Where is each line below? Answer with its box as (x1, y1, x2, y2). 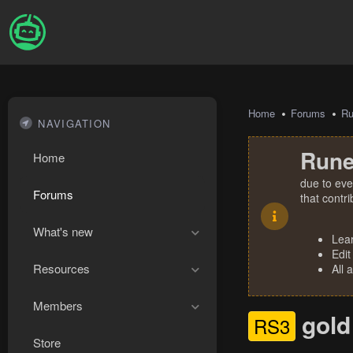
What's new (33, 223, 93, 240)
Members (33, 297, 83, 314)
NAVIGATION (38, 116, 111, 131)
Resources (33, 260, 90, 277)
